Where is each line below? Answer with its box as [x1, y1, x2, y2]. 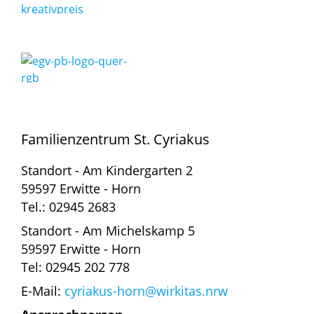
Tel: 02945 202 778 [21, 259, 130, 276]
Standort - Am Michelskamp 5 [21, 222, 195, 240]
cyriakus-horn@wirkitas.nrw [64, 282, 228, 300]
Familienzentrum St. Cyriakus [21, 130, 210, 149]
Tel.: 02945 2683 [21, 198, 116, 216]
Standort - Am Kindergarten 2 [21, 162, 193, 179]
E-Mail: [21, 282, 64, 300]
